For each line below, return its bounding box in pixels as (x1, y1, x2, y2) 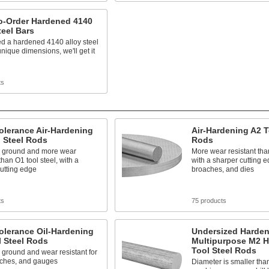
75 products (191, 197, 226, 204)
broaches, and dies (191, 165, 254, 174)
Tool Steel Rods (191, 246, 256, 255)
